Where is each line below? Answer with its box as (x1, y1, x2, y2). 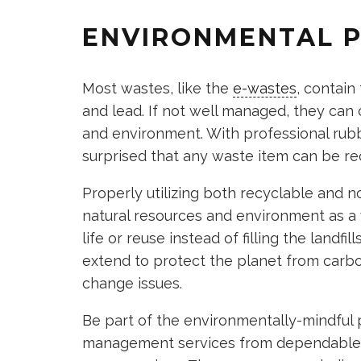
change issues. (82, 275, 182, 292)
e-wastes (233, 80, 297, 97)
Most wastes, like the (82, 80, 233, 97)
